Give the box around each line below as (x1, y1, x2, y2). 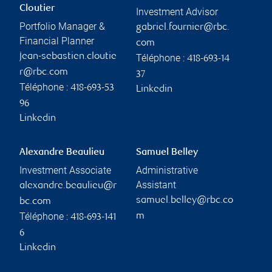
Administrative (136, 165, 198, 177)
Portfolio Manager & (19, 21, 105, 33)
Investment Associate (19, 165, 111, 177)
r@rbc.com (19, 67, 68, 78)
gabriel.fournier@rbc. (136, 22, 229, 33)
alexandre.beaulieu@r (19, 181, 117, 192)
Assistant (136, 179, 176, 191)
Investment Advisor (136, 6, 218, 18)
